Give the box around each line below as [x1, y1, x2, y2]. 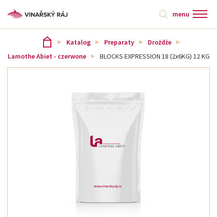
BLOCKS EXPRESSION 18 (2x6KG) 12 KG [99, 52, 210, 61]
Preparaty [104, 37, 134, 46]
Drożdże [148, 37, 171, 46]
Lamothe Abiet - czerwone [7, 52, 86, 61]
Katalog [66, 37, 91, 46]
